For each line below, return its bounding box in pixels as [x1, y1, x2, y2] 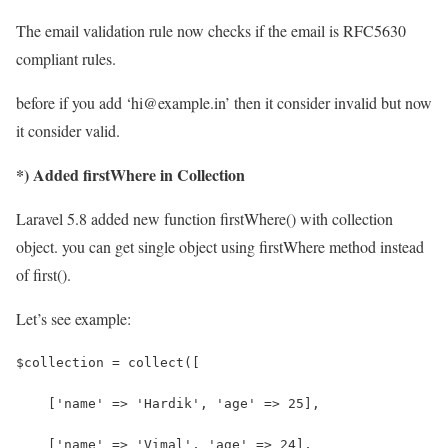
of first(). [16, 263, 71, 285]
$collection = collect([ [16, 354, 200, 370]
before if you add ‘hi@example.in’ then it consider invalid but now [16, 91, 432, 113]
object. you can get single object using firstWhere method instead [16, 235, 424, 257]
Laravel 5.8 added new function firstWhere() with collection [16, 207, 393, 229]
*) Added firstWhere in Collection [16, 162, 245, 186]
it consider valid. [16, 119, 120, 141]
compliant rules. [16, 47, 116, 69]
